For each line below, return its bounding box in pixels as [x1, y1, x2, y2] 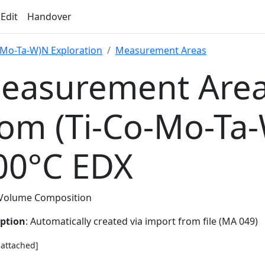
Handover [27, 10, 72, 23]
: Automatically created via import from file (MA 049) [25, 215, 258, 228]
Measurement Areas [115, 44, 206, 57]
